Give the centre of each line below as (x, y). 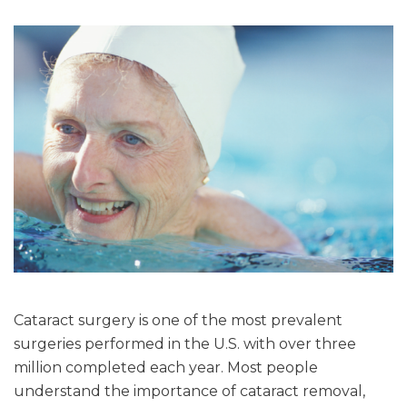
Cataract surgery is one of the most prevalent (178, 321)
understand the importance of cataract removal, (189, 392)
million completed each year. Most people (166, 368)
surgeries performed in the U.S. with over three (185, 344)
